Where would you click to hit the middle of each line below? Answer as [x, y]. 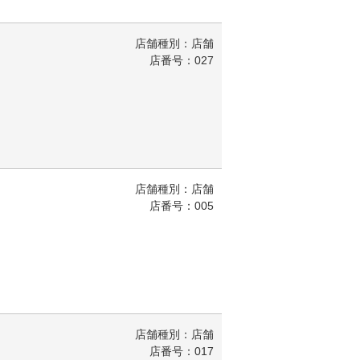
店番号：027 [182, 60]
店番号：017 [182, 351]
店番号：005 [182, 206]
